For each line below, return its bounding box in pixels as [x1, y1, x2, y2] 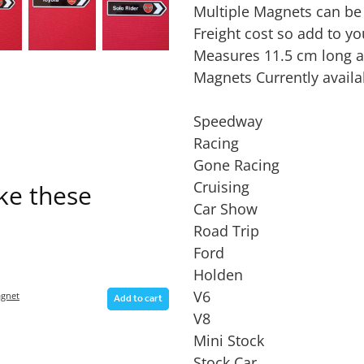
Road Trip [193, 220, 259, 242]
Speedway [193, 110, 262, 132]
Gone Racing [193, 154, 279, 176]
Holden [193, 264, 243, 286]
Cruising [193, 176, 249, 198]
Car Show [193, 198, 258, 220]
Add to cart [114, 288, 163, 308]
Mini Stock [193, 330, 264, 352]
